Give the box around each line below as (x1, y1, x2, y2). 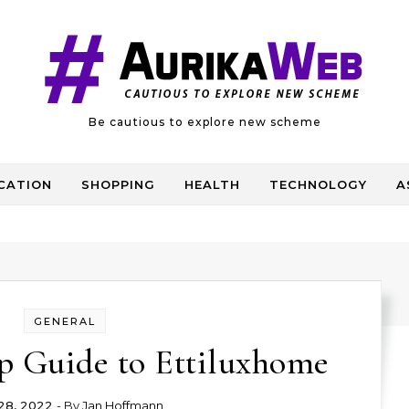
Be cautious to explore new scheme (88, 115, 321, 129)
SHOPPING (81, 177, 155, 192)
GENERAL (33, 315, 96, 328)
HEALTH (184, 177, 240, 192)
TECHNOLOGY (269, 177, 367, 192)
